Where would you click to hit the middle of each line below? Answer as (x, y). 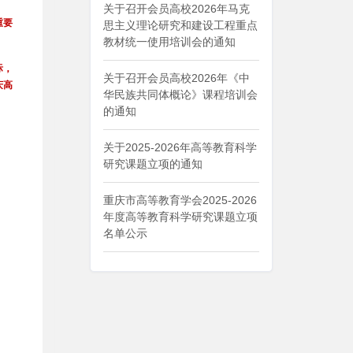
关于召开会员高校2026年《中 (176, 78)
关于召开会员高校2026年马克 (176, 9)
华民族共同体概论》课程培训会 (180, 95)
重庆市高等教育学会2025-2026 (180, 200)
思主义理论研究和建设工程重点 (180, 25)
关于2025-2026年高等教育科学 (180, 147)
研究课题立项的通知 (152, 164)
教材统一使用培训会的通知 (169, 42)
